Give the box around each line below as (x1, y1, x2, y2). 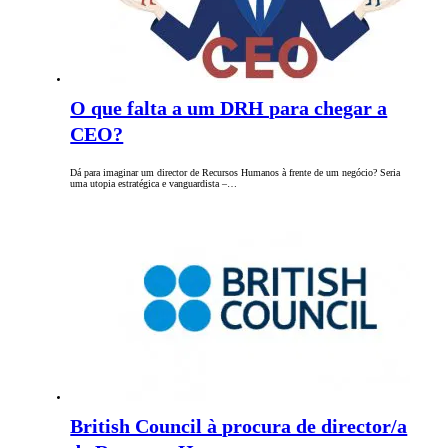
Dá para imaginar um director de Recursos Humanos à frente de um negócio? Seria (70, 167, 401, 179)
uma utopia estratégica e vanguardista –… (70, 178, 238, 190)
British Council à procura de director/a (70, 415, 408, 438)
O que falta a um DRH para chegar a (70, 97, 388, 120)
